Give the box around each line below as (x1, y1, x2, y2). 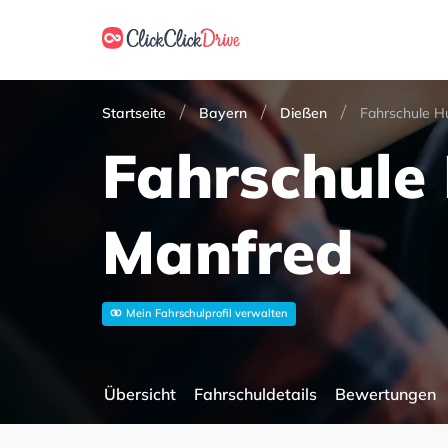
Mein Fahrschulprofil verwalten (126, 306, 288, 320)
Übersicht (104, 384, 176, 404)
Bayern (199, 104, 247, 122)
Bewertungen (335, 384, 436, 404)
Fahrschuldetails (194, 384, 317, 404)
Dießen (280, 104, 327, 122)
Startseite (102, 104, 166, 122)
